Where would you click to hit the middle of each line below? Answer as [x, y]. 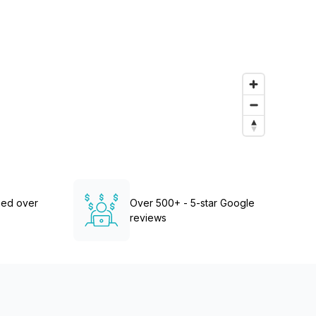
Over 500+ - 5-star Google [193, 203]
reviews [148, 218]
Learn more [71, 24]
